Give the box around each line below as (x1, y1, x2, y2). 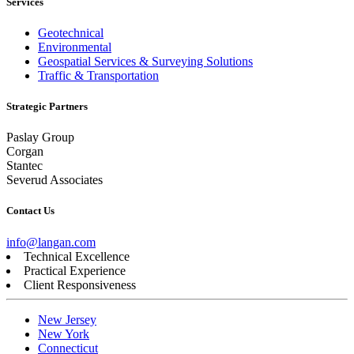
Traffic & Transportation (38, 68, 159, 82)
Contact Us (6, 205, 55, 217)
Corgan (6, 145, 43, 159)
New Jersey (38, 312, 96, 326)
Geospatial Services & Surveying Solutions (38, 54, 253, 68)
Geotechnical (38, 25, 104, 40)
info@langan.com (6, 235, 96, 249)
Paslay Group (6, 130, 74, 145)
